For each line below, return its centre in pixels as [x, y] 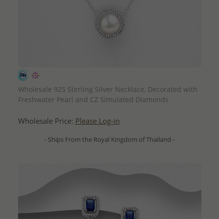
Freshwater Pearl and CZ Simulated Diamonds [93, 99]
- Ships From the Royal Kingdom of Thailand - [109, 139]
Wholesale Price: [46, 121]
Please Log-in [97, 121]
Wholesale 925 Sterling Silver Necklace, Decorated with [108, 89]
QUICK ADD [109, 76]
